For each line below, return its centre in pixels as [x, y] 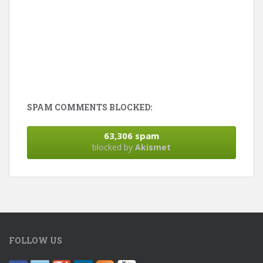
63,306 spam [131, 136]
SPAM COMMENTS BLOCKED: [90, 107]
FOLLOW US [36, 241]
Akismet [153, 147]
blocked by [114, 147]
